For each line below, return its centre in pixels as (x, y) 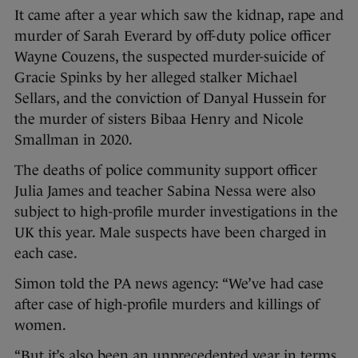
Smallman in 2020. (74, 140)
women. (40, 326)
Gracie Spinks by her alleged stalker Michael (156, 78)
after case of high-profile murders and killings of (167, 305)
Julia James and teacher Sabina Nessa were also (165, 191)
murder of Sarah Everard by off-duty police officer (173, 36)
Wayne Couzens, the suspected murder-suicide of (169, 57)
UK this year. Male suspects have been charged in (171, 233)
